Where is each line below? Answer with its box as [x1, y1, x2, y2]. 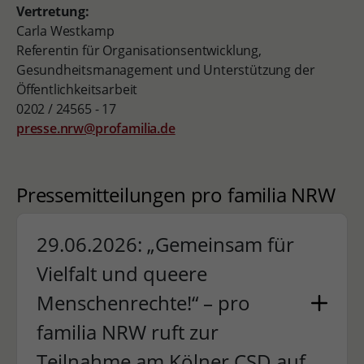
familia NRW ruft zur [36, 318, 219, 345]
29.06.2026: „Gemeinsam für [36, 231, 294, 258]
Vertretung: [15, 2, 89, 20]
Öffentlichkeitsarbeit [15, 80, 138, 98]
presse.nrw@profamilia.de [15, 119, 175, 137]
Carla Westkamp [15, 22, 115, 40]
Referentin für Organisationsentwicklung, [15, 41, 262, 59]
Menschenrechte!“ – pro [36, 289, 250, 316]
